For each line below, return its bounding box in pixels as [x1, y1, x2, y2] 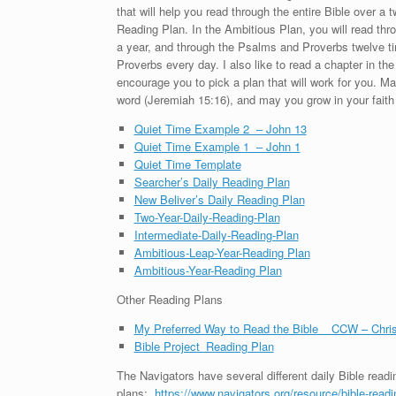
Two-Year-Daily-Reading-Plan [133, 209, 280, 226]
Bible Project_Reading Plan [133, 338, 274, 355]
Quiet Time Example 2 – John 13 [133, 120, 307, 138]
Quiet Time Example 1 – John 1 [133, 138, 301, 156]
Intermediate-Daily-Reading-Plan [133, 226, 299, 244]
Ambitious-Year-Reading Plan [133, 262, 282, 279]
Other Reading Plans [117, 291, 223, 308]
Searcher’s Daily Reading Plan [133, 173, 290, 191]
